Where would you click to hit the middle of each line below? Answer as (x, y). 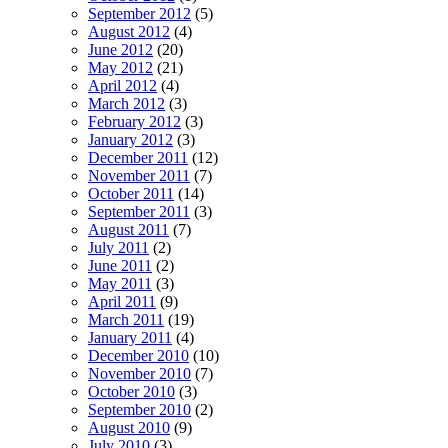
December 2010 (138, 355)
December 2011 (138, 157)
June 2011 (120, 265)
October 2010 (131, 391)
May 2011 (120, 283)
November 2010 (139, 373)
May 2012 (120, 67)
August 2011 (128, 229)
